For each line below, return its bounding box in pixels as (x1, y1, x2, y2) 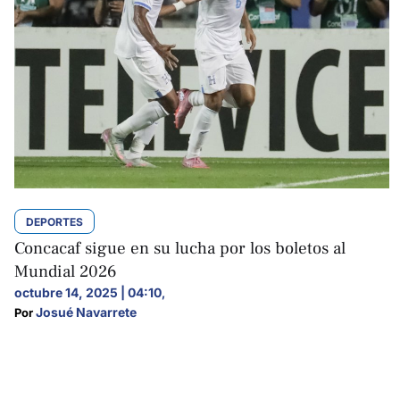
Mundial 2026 (14, 261, 117, 282)
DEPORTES (26, 215, 83, 229)
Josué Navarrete (36, 304, 137, 320)
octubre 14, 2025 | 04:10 (14, 285, 162, 300)
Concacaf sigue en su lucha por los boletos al (14, 237, 346, 259)
